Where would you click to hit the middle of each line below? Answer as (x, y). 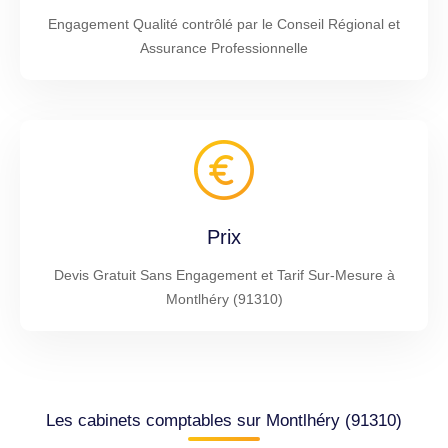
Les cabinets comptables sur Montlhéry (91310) (224, 420)
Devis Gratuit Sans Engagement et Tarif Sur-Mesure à (224, 274)
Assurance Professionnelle (224, 47)
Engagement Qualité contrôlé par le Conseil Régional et (224, 23)
